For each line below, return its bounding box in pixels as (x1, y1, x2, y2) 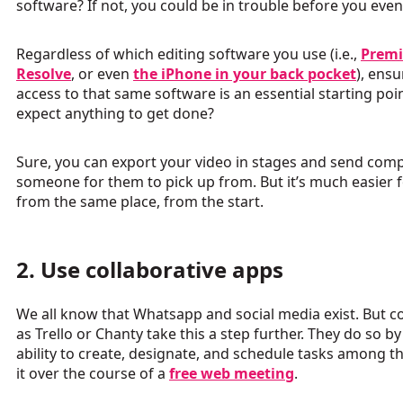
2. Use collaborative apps (16, 255, 283, 285)
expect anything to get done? (16, 103, 218, 124)
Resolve (16, 64, 71, 85)
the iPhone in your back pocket (133, 64, 356, 85)
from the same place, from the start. (16, 192, 267, 212)
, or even (71, 64, 133, 85)
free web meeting (169, 363, 294, 384)
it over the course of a (16, 363, 169, 384)
